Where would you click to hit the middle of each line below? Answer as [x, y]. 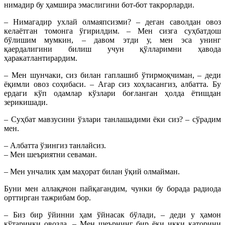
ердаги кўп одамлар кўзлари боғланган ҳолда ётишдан [113, 93]
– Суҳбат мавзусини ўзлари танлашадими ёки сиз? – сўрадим [113, 120]
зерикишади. [26, 102]
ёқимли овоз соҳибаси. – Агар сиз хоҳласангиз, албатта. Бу [113, 84]
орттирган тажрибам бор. [47, 198]
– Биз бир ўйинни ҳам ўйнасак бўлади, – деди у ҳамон [113, 215]
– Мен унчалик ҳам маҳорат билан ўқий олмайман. [92, 172]
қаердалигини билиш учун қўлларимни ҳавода [113, 49]
